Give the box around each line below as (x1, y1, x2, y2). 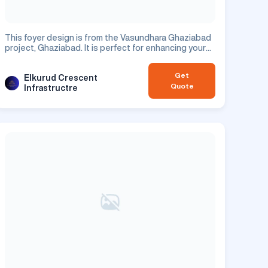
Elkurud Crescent (24, 73, 98, 82)
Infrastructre (24, 83, 78, 92)
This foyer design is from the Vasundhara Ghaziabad (5, 33, 211, 42)
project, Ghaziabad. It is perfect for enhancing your (5, 43, 206, 52)
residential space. (5, 53, 76, 62)
